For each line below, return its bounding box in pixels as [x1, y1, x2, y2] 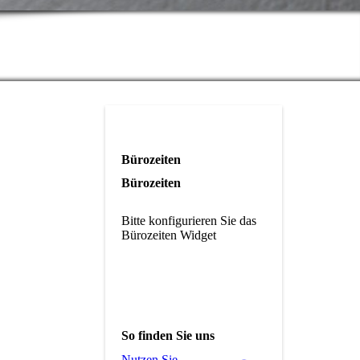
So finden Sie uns [121, 329, 215, 343]
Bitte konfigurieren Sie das [121, 214, 256, 228]
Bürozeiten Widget [121, 228, 216, 243]
